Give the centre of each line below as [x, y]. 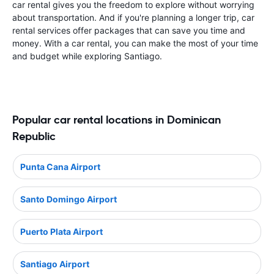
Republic [34, 136]
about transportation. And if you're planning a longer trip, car [133, 17]
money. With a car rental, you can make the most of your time [135, 43]
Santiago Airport [55, 264]
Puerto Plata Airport [61, 231]
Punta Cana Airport [60, 166]
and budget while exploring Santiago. [87, 56]
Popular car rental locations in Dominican [117, 120]
